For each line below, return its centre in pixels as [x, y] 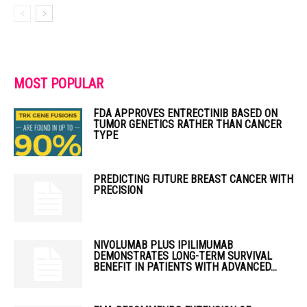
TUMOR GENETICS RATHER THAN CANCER [187, 124]
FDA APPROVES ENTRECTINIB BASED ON [185, 113]
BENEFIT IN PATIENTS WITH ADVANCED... [185, 267]
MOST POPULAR [59, 84]
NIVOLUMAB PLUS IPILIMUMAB [163, 245]
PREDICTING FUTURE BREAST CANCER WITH [193, 179]
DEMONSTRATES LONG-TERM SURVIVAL [183, 256]
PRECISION [118, 190]
